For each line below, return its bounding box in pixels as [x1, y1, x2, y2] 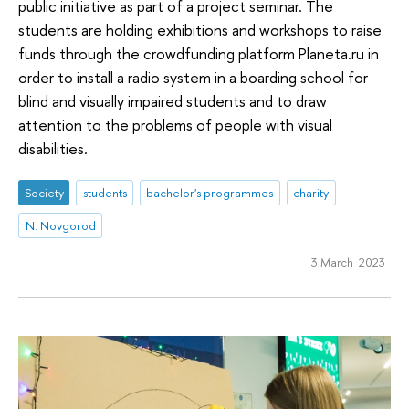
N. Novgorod [25, 216, 96, 234]
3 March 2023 [310, 253, 385, 270]
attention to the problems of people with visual [18, 113, 332, 135]
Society [24, 184, 64, 202]
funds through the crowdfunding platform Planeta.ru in [18, 42, 379, 64]
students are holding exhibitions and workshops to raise [18, 18, 382, 40]
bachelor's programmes [146, 184, 274, 202]
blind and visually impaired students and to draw [18, 89, 327, 111]
